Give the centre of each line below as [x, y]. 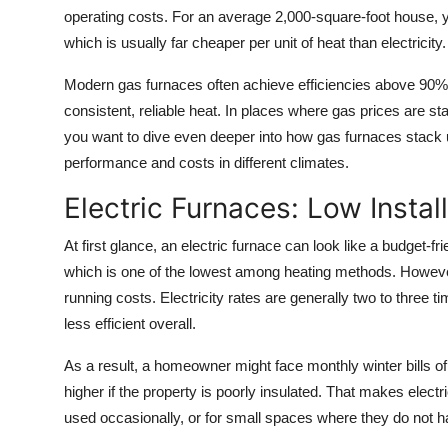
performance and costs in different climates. [206, 162]
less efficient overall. [130, 323]
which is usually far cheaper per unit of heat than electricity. [255, 42]
